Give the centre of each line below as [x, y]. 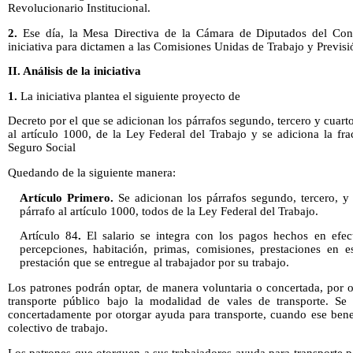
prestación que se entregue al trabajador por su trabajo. [154, 263]
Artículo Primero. [66, 197]
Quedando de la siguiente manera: [92, 173]
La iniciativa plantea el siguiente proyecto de [129, 96]
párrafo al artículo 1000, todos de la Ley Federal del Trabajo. [169, 211]
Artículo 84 [48, 236]
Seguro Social [42, 148]
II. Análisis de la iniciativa [74, 71]
